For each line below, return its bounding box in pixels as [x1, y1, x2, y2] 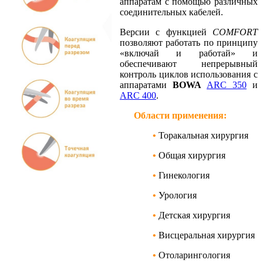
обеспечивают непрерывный [120, 58, 258, 69]
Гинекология [159, 170, 210, 180]
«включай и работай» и [120, 48, 258, 58]
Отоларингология [159, 249, 230, 260]
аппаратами [120, 79, 173, 90]
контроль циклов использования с [120, 69, 258, 79]
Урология [159, 190, 197, 200]
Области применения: [120, 110, 227, 120]
